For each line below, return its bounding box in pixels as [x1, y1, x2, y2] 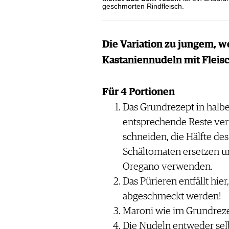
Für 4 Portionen [102, 87, 175, 98]
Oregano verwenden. [122, 162, 213, 172]
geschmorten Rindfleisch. [102, 2, 184, 11]
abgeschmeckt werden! [122, 191, 221, 202]
